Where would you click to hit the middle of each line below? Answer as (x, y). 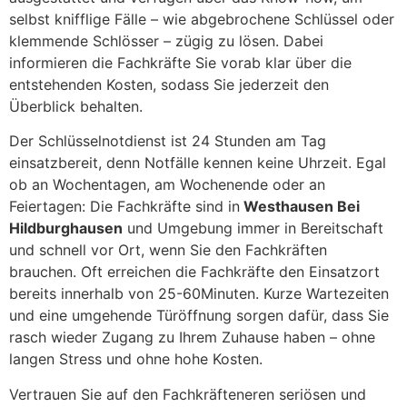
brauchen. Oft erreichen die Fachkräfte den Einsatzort (194, 272)
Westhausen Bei (300, 207)
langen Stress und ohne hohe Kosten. (136, 359)
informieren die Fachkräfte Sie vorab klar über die (180, 62)
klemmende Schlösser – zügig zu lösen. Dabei (166, 40)
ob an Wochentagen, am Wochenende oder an (167, 185)
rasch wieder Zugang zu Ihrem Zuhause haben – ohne (192, 338)
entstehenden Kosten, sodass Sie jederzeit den (169, 84)
